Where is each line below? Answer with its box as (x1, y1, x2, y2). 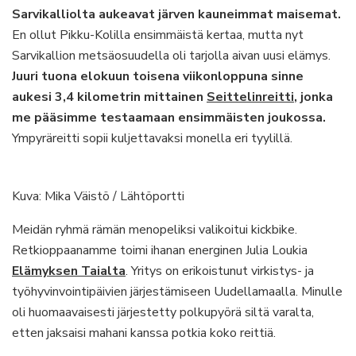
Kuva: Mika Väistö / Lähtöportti (12, 188, 184, 205)
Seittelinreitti (207, 88, 294, 106)
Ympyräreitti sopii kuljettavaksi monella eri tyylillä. (12, 130, 292, 147)
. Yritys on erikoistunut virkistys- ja (126, 262, 314, 280)
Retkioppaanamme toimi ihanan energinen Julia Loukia (12, 242, 308, 259)
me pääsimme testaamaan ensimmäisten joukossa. (12, 109, 326, 126)
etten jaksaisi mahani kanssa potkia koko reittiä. (12, 324, 276, 342)
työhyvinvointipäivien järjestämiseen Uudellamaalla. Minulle (12, 283, 342, 300)
